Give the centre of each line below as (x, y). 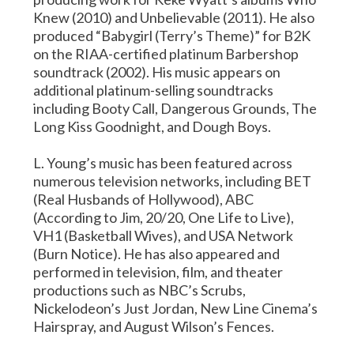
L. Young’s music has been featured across (163, 162)
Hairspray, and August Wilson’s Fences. (154, 326)
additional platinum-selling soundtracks (154, 90)
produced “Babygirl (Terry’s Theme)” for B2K (172, 35)
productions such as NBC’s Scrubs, (140, 290)
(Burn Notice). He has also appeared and (157, 253)
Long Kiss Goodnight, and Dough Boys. (153, 126)
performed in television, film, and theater (158, 271)
